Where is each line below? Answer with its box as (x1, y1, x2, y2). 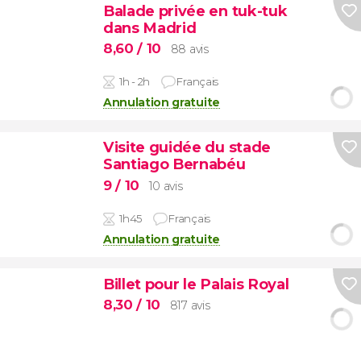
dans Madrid (102, 18, 197, 37)
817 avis (169, 298, 210, 313)
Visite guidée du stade (102, 138, 271, 157)
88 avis (170, 42, 209, 57)
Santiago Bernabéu (102, 155, 246, 174)
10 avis (148, 178, 183, 193)
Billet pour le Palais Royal (102, 274, 289, 293)
